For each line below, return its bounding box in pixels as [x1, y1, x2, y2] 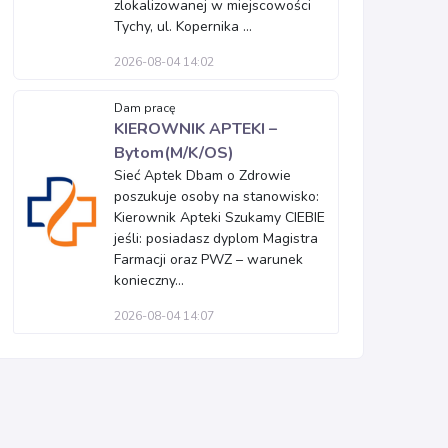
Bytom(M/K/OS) [114, 142, 234, 164]
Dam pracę [114, 100, 176, 116]
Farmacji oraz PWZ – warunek [114, 250, 303, 269]
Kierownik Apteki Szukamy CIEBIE [114, 208, 325, 227]
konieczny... [114, 271, 184, 290]
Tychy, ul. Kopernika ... [114, 17, 252, 36]
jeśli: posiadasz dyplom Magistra [114, 229, 318, 248]
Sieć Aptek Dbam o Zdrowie [114, 166, 291, 185]
